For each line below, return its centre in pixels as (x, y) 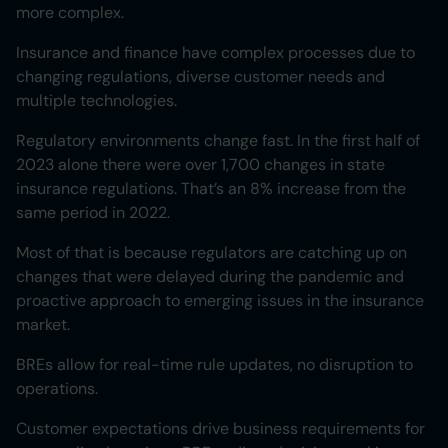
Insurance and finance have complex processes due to (215, 53)
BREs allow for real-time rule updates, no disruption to (214, 365)
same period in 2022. (93, 213)
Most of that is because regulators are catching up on (211, 253)
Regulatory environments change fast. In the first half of (218, 141)
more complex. (70, 13)
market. (43, 325)
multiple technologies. (96, 101)
